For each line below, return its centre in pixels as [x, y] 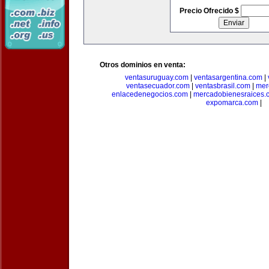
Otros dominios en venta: [143, 65]
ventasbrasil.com [222, 86]
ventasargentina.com [228, 77]
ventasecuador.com [158, 86]
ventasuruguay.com [156, 77]
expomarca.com [232, 103]
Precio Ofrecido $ [210, 11]
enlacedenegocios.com [150, 94]
